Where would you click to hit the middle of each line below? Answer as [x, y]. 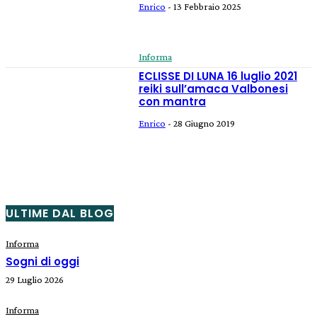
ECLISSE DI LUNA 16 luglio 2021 [218, 76]
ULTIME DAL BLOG [60, 214]
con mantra [172, 101]
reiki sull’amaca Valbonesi [213, 88]
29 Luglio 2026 [35, 280]
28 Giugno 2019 [204, 123]
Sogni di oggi [42, 262]
